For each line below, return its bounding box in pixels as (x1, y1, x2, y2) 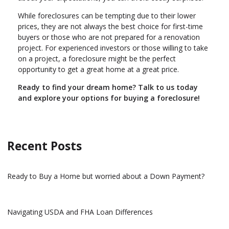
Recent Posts (7, 138, 82, 154)
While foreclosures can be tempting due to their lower (18, 10, 196, 20)
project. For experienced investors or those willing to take (18, 42, 208, 53)
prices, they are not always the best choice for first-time (18, 21, 203, 31)
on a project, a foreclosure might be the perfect (18, 53, 176, 63)
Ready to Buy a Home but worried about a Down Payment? (7, 171, 204, 181)
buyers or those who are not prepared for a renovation (18, 32, 200, 42)
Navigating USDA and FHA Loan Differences (7, 207, 153, 217)
